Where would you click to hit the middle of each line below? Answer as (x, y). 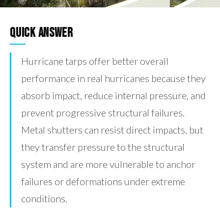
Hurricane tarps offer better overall (95, 61)
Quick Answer (41, 33)
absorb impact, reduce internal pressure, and (113, 95)
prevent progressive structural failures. (103, 112)
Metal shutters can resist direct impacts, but (112, 130)
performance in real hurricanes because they (113, 78)
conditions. (44, 198)
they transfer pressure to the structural (103, 147)
